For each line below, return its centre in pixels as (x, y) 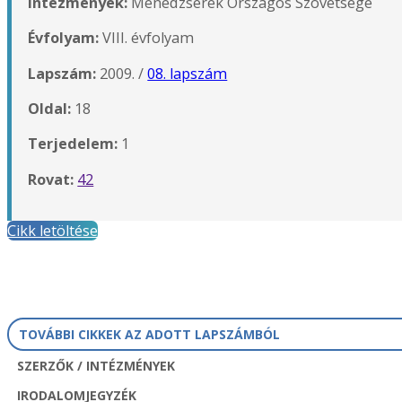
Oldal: (50, 109)
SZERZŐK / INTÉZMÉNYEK (96, 366)
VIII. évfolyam (147, 38)
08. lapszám (188, 73)
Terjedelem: (75, 144)
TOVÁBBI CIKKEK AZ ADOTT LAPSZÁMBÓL (149, 335)
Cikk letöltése (52, 231)
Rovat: (51, 179)
